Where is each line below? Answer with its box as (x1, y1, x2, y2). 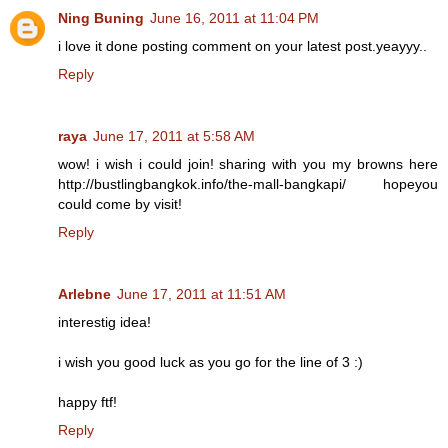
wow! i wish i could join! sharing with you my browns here (58, 155, 438, 172)
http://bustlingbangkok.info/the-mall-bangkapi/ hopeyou (58, 175, 438, 192)
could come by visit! (58, 195, 182, 212)
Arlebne (58, 285, 111, 302)
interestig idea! (58, 313, 151, 330)
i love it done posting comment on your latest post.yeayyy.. (58, 38, 427, 54)
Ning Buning (58, 10, 144, 26)
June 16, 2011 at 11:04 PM (150, 10, 319, 26)
